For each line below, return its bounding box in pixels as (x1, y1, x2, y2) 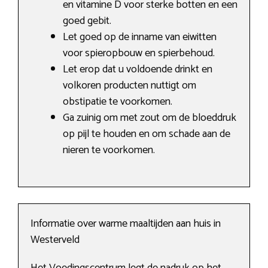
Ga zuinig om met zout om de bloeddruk (63, 109, 236, 127)
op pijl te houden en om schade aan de (63, 125, 230, 144)
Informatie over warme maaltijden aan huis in (31, 215, 221, 233)
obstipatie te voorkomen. (63, 93, 172, 111)
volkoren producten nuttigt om (63, 77, 196, 95)
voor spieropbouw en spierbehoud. (63, 44, 215, 63)
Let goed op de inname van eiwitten (63, 28, 217, 47)
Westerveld (31, 231, 80, 249)
